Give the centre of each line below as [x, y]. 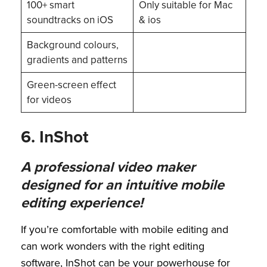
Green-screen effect [71, 85]
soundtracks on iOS [70, 20]
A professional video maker [108, 167]
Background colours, [72, 45]
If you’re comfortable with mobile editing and [125, 229]
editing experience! [82, 202]
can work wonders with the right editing [113, 246]
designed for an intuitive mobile [122, 184]
